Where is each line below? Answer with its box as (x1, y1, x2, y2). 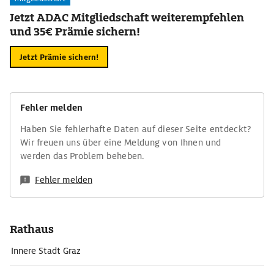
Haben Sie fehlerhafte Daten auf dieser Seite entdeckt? (20, 124, 252, 135)
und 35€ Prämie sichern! (10, 24, 140, 39)
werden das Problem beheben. (20, 150, 145, 161)
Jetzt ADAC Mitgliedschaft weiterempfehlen (10, 10, 244, 24)
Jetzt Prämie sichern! (20, 51, 99, 62)
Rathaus (10, 222, 54, 236)
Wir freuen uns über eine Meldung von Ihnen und (20, 137, 221, 148)
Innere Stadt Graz (11, 245, 81, 256)
